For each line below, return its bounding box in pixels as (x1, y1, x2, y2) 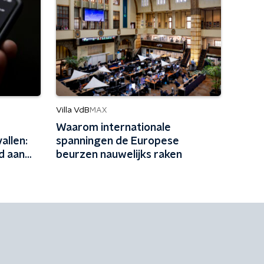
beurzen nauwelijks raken (55, 150, 182, 160)
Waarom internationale (55, 123, 171, 133)
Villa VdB (55, 106, 90, 114)
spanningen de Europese (55, 136, 179, 147)
